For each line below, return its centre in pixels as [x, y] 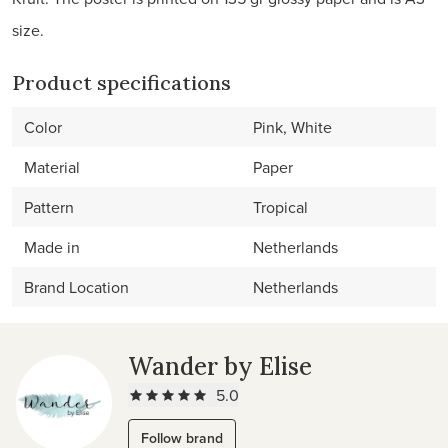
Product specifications [121, 82]
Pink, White [292, 127]
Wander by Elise [220, 366]
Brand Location [76, 287]
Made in [52, 247]
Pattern [49, 207]
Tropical [280, 207]
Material [52, 167]
